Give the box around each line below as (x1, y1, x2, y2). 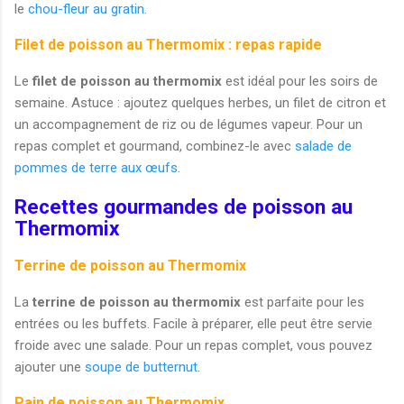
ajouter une (14, 359, 85, 376)
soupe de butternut (85, 359, 197, 376)
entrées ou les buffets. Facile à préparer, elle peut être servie (14, 316, 372, 333)
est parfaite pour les (241, 294, 364, 311)
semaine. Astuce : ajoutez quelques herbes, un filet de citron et (14, 94, 386, 111)
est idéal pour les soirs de (222, 72, 378, 89)
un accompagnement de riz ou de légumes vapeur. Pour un (14, 115, 363, 133)
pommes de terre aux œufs (14, 159, 178, 176)
